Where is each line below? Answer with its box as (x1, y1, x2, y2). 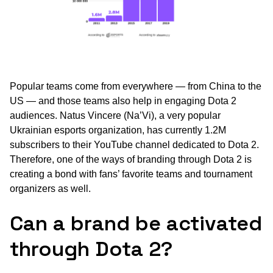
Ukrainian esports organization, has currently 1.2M (10, 124, 226, 135)
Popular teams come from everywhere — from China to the (10, 80, 261, 91)
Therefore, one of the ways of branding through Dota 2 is (10, 154, 252, 165)
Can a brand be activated (10, 210, 262, 236)
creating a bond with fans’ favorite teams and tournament (10, 168, 252, 179)
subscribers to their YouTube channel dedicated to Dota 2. (10, 139, 259, 150)
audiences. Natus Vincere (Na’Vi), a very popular (10, 110, 221, 121)
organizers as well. (10, 183, 91, 194)
